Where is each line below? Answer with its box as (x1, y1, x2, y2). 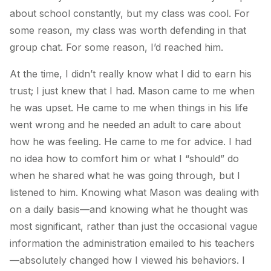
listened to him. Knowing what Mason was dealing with (10, 186, 259, 198)
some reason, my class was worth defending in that (10, 24, 246, 36)
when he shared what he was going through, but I (10, 169, 240, 181)
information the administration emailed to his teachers (10, 237, 255, 249)
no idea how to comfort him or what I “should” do (10, 152, 239, 165)
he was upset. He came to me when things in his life (10, 101, 248, 114)
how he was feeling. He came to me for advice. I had (10, 135, 252, 148)
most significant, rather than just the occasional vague (10, 220, 258, 232)
